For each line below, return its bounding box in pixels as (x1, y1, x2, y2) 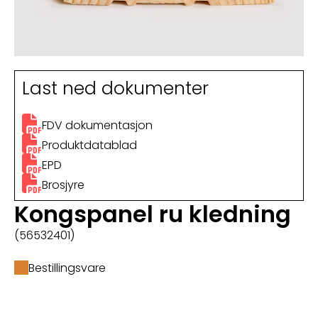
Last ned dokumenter (22, 75, 209, 101)
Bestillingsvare (28, 259, 106, 276)
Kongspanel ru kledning (14, 197, 291, 230)
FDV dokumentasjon (42, 116, 153, 133)
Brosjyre (42, 176, 84, 193)
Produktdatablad (42, 136, 137, 153)
